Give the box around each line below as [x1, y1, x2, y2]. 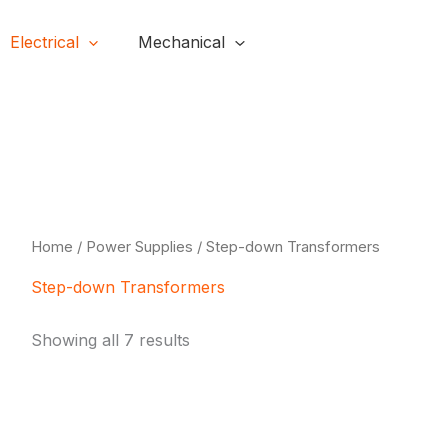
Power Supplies [85, 238, 193, 257]
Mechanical [138, 32, 226, 53]
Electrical [9, 32, 79, 53]
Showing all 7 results [30, 329, 190, 350]
